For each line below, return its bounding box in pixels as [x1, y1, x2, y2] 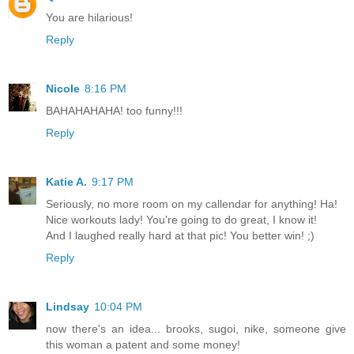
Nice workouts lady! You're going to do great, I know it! [46, 213, 317, 226]
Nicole [46, 81, 80, 95]
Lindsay [46, 299, 89, 313]
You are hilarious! [46, 10, 133, 24]
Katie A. [46, 175, 87, 188]
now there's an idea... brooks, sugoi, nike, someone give [46, 322, 346, 335]
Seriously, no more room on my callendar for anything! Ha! [46, 197, 337, 210]
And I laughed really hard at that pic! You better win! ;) [46, 228, 314, 242]
